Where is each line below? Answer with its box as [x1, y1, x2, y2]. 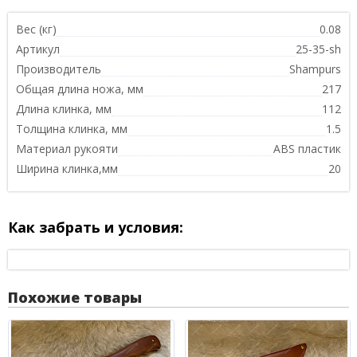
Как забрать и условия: [8, 217, 183, 237]
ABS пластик [273, 140, 341, 156]
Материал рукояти [16, 140, 118, 156]
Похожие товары [8, 287, 142, 307]
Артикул [16, 41, 60, 57]
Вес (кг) [16, 21, 57, 37]
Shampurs [289, 61, 341, 76]
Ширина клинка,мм [16, 160, 118, 176]
